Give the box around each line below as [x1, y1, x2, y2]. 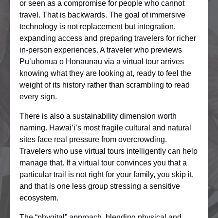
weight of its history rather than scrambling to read [19, 80, 190, 89]
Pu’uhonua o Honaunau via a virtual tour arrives [19, 57, 184, 66]
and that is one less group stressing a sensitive [19, 182, 180, 190]
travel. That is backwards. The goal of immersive [19, 10, 185, 19]
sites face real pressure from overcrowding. [19, 135, 167, 144]
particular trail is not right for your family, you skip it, [19, 170, 194, 179]
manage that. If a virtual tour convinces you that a [19, 158, 187, 167]
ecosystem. [19, 193, 58, 202]
